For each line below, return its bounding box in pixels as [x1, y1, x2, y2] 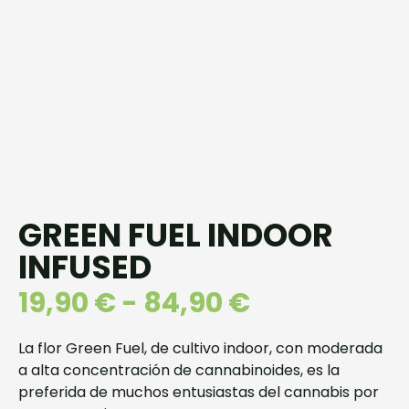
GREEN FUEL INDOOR [18, 213, 333, 258]
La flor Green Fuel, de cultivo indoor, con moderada [18, 338, 383, 360]
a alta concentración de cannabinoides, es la [18, 360, 340, 382]
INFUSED [18, 245, 152, 290]
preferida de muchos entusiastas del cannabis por [18, 382, 379, 404]
